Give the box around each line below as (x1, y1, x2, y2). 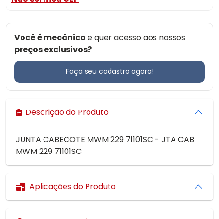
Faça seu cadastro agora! (66, 66, 153, 76)
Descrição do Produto (25, 107, 109, 118)
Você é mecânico (14, 32, 86, 43)
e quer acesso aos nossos (86, 32, 185, 43)
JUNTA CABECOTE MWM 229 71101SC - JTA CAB (16, 134, 194, 145)
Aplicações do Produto (29, 181, 116, 192)
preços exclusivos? (14, 44, 92, 55)
